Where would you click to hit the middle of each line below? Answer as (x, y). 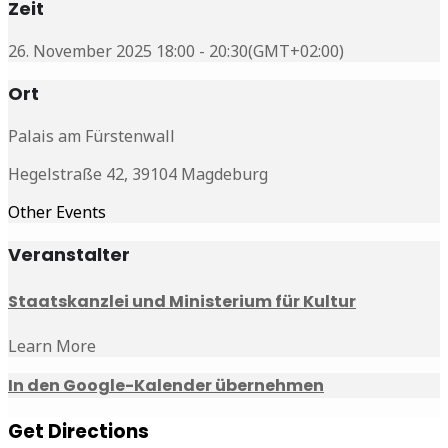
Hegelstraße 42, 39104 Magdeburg (138, 173)
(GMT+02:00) (296, 50)
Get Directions (78, 432)
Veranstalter (69, 254)
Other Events (57, 211)
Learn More (52, 346)
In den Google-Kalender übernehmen (166, 386)
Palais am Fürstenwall (91, 135)
